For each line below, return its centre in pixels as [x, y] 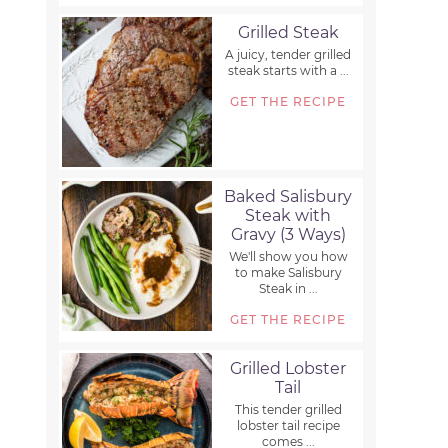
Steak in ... [288, 289]
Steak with [288, 216]
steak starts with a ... [288, 71]
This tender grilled [288, 410]
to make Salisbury [288, 273]
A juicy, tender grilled [288, 55]
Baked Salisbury [288, 197]
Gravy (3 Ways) [288, 235]
